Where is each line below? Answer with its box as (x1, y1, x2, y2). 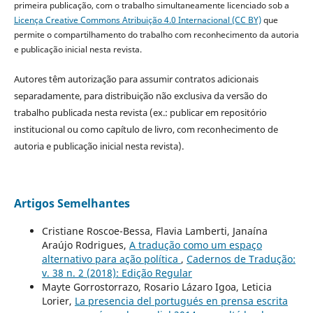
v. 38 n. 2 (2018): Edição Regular (41, 266, 192, 280)
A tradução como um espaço (129, 238, 262, 252)
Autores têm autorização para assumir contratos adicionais (13, 73, 259, 86)
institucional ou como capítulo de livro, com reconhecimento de (13, 123, 278, 136)
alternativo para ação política (41, 252, 181, 266)
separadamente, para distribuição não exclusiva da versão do (13, 89, 268, 103)
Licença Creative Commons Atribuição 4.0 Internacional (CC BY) (13, 14, 261, 27)
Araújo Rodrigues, (41, 238, 129, 252)
